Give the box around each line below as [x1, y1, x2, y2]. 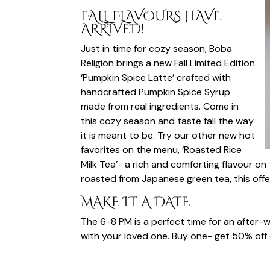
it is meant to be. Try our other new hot [81, 128, 256, 142]
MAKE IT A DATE [81, 193, 190, 211]
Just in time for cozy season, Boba [81, 42, 233, 55]
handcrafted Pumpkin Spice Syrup [81, 85, 231, 98]
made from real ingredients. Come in [81, 99, 239, 113]
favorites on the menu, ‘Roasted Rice [81, 143, 242, 156]
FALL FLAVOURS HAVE [81, 7, 222, 25]
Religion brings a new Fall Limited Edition [81, 56, 256, 69]
